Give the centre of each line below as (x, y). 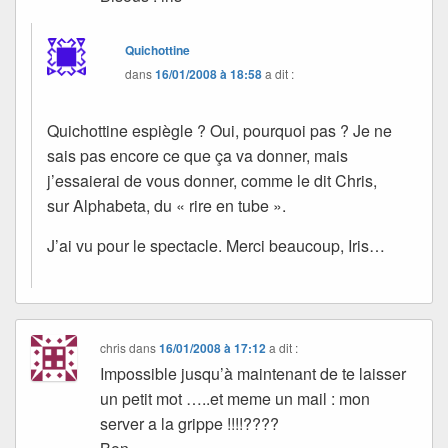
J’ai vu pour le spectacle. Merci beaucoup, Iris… (216, 245)
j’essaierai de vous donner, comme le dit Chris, (212, 180)
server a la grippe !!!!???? (190, 423)
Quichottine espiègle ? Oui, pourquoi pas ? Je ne (219, 130)
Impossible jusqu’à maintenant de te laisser (253, 373)
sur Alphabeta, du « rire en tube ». (166, 205)
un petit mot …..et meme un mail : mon (235, 398)
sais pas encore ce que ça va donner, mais (197, 155)
